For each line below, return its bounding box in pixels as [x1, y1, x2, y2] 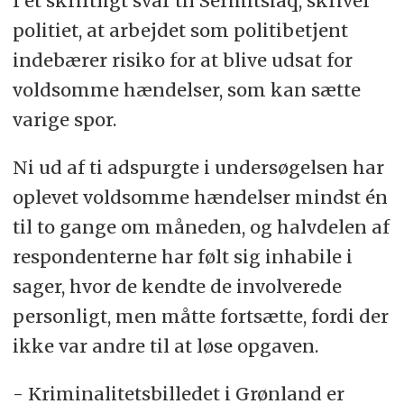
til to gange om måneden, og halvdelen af [12, 215, 390, 238]
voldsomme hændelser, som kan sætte [12, 78, 361, 101]
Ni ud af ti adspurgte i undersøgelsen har [12, 155, 384, 179]
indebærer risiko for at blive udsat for [12, 48, 353, 71]
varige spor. [12, 107, 116, 131]
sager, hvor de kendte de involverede [12, 274, 342, 298]
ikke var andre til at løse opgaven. [12, 334, 318, 357]
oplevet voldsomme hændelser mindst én [12, 185, 388, 208]
